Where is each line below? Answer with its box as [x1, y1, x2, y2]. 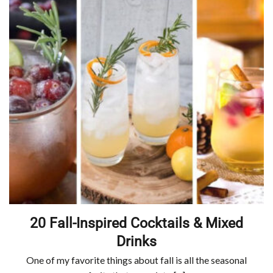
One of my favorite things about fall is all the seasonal [26, 255, 247, 266]
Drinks [116, 232, 157, 250]
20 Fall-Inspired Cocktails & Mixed [30, 214, 243, 232]
